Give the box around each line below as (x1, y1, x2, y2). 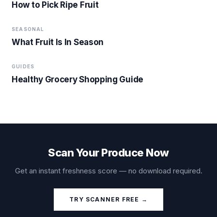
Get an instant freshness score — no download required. (15, 166, 202, 175)
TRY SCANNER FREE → (69, 196, 148, 203)
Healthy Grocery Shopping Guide (12, 75, 143, 84)
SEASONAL (12, 26, 45, 32)
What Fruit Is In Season (12, 37, 104, 47)
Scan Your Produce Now (48, 146, 169, 159)
